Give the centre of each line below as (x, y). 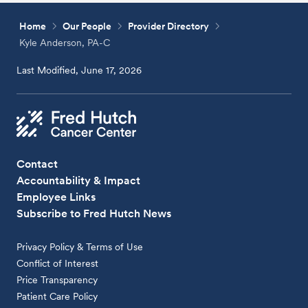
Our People (87, 26)
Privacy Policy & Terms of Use (80, 246)
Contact (37, 164)
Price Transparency (57, 279)
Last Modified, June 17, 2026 (79, 70)
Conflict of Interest (58, 263)
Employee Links (56, 197)
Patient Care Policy (57, 296)
